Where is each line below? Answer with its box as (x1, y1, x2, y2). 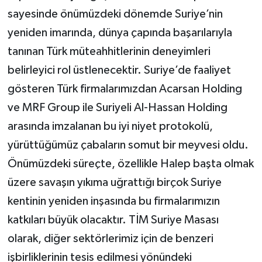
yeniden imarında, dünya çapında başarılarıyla (7, 26, 232, 39)
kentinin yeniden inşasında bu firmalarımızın (7, 195, 220, 207)
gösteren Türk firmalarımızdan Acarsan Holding (7, 82, 242, 95)
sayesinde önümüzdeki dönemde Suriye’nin (7, 8, 223, 20)
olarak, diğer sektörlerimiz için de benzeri (7, 232, 213, 244)
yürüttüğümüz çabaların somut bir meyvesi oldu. (7, 139, 249, 151)
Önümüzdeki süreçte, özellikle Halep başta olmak (7, 157, 254, 170)
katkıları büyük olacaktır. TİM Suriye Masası (7, 213, 219, 226)
